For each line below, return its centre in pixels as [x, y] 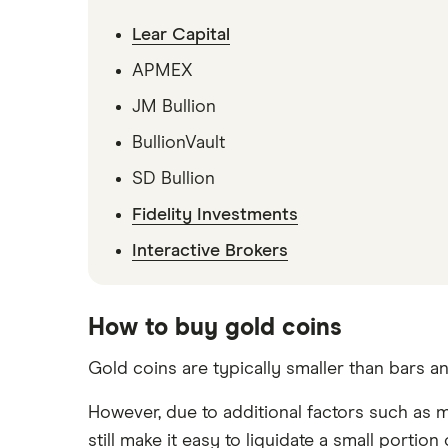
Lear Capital [181, 35]
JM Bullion [174, 107]
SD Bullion [173, 179]
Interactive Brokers [210, 251]
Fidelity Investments [215, 215]
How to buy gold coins [215, 328]
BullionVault [178, 143]
